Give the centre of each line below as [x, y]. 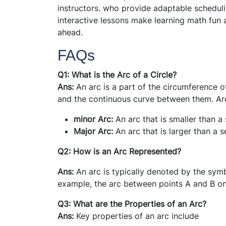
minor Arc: [93, 119]
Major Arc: [93, 131]
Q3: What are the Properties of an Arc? [132, 204]
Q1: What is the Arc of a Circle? [117, 74]
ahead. [70, 32]
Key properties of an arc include [136, 216]
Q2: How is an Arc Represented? [119, 151]
